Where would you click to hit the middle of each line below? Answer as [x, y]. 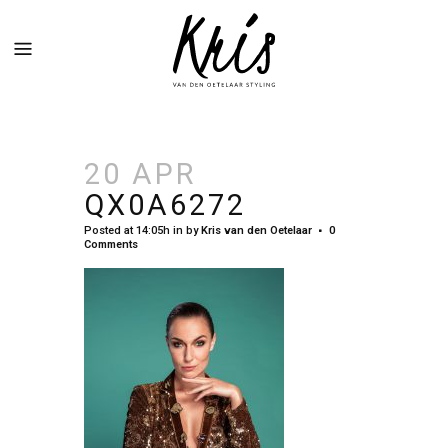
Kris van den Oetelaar [256, 230]
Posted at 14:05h [127, 230]
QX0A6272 [165, 204]
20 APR [140, 173]
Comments [111, 244]
